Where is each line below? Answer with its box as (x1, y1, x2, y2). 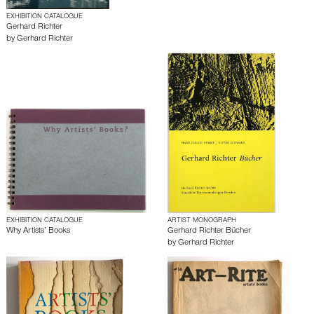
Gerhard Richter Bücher (168, 227, 251, 235)
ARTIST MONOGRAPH (168, 217, 236, 224)
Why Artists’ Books (6, 227, 70, 235)
